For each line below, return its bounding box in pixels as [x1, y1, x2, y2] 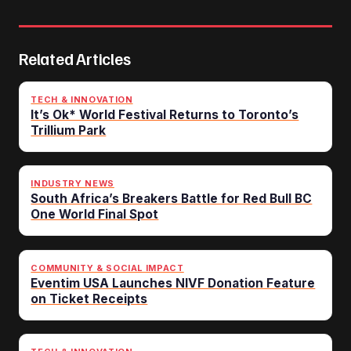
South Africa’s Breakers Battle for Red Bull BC [31, 191, 313, 207]
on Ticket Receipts [31, 291, 148, 306]
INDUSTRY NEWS [31, 178, 114, 190]
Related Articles [19, 48, 131, 70]
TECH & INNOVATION [31, 93, 133, 105]
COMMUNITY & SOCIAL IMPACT [31, 262, 184, 273]
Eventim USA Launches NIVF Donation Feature [31, 275, 316, 291]
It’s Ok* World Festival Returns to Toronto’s [31, 107, 299, 122]
